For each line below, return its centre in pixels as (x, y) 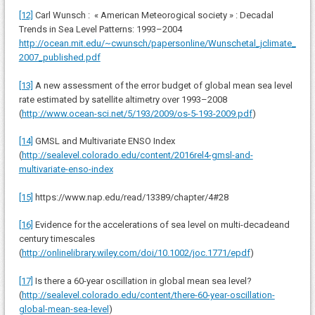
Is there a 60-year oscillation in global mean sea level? (142, 281)
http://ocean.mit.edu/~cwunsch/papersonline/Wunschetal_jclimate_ (157, 44)
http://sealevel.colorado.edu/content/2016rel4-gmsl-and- (137, 155)
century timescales (57, 239)
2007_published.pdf (59, 58)
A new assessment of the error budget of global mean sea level (162, 85)
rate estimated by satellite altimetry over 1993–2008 (123, 99)
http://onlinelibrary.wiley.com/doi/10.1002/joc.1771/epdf (136, 253)
